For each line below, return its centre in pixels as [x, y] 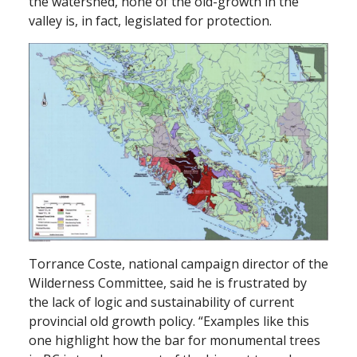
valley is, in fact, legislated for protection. [152, 20]
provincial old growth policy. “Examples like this [169, 322]
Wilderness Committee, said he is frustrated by [168, 283]
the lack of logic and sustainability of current [161, 302]
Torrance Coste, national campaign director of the [178, 264]
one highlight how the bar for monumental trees [175, 341]
